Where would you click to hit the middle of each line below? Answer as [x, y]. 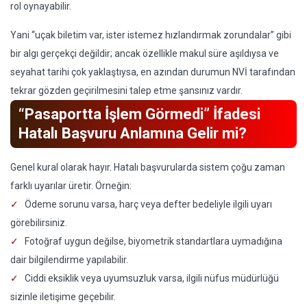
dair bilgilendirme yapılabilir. [69, 260]
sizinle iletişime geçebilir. [63, 297]
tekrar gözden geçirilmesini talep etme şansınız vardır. [126, 90]
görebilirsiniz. [39, 223]
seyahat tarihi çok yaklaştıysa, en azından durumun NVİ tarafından [153, 72]
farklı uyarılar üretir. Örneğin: [71, 186]
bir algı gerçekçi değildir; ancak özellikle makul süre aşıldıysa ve [145, 53]
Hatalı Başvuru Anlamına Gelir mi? [133, 133]
